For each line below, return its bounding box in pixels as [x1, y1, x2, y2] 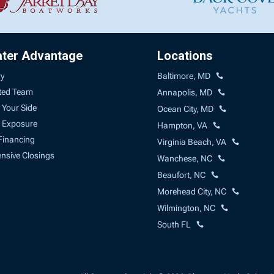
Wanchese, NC [157, 153, 213, 163]
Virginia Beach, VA [157, 136, 227, 147]
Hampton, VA [157, 120, 208, 130]
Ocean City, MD [157, 103, 214, 114]
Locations [157, 48, 213, 63]
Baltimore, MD [157, 70, 211, 81]
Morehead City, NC [157, 186, 227, 196]
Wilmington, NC [157, 202, 216, 213]
